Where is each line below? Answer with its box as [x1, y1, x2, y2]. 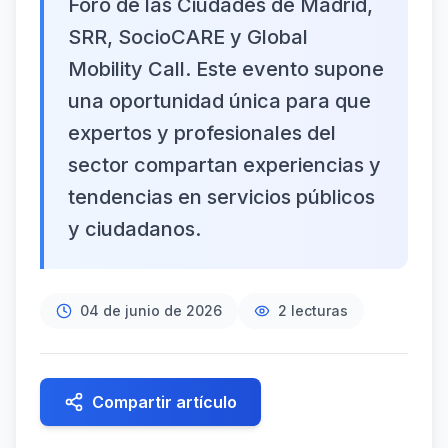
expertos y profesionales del [68, 121, 336, 145]
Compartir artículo [92, 392, 237, 412]
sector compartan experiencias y [68, 153, 381, 177]
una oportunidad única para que [68, 89, 371, 113]
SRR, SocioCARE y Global [68, 25, 308, 49]
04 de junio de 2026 [80, 302, 222, 319]
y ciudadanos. [68, 217, 201, 241]
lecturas [287, 302, 348, 319]
